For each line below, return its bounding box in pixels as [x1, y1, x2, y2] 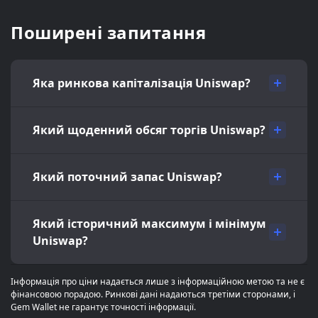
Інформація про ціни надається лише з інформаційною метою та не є [11, 275, 305, 287]
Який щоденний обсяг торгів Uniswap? [33, 122, 265, 138]
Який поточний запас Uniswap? [33, 169, 222, 185]
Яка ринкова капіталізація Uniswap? [33, 75, 251, 91]
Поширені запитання [11, 21, 206, 44]
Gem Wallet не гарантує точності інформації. [11, 301, 196, 313]
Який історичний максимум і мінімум [33, 216, 266, 231]
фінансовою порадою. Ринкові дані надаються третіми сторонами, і [11, 288, 295, 300]
